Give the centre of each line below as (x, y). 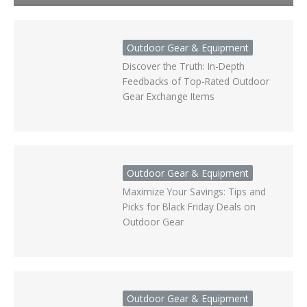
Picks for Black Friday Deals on (189, 206)
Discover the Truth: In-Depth (183, 66)
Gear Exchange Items (168, 96)
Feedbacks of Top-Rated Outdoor (196, 81)
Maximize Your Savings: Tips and (194, 191)
